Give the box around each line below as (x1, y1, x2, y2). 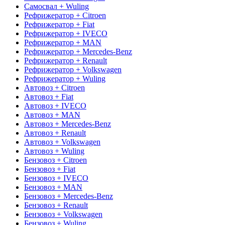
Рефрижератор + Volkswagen (24, 65, 122, 74)
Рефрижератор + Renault (24, 56, 107, 65)
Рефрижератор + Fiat (24, 20, 94, 29)
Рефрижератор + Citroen (24, 11, 106, 20)
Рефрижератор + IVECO (24, 29, 107, 38)
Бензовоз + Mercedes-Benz (24, 191, 113, 200)
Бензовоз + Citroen (24, 155, 87, 164)
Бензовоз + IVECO (24, 173, 88, 182)
